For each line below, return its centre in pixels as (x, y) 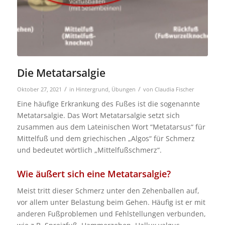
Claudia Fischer (174, 89)
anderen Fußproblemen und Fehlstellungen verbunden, (111, 213)
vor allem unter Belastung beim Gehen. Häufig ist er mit (111, 202)
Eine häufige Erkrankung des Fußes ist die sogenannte (108, 103)
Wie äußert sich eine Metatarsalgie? (94, 174)
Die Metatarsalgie (61, 73)
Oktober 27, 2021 (39, 89)
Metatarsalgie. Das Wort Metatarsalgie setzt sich (98, 115)
